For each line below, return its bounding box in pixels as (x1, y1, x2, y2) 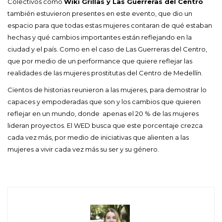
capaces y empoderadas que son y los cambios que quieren (7, 97, 201, 106)
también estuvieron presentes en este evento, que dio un (7, 9, 192, 17)
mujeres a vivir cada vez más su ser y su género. (7, 145, 159, 153)
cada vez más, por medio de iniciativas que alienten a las (7, 133, 189, 141)
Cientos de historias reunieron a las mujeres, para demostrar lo (7, 85, 207, 94)
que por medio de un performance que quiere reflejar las (7, 56, 192, 65)
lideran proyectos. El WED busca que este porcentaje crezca (7, 121, 203, 129)
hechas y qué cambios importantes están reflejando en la (7, 33, 192, 41)
